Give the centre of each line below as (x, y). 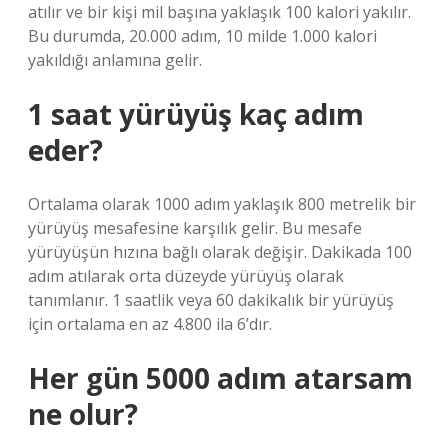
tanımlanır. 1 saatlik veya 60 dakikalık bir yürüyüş (211, 300)
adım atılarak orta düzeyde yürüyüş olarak (186, 276)
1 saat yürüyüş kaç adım (196, 114)
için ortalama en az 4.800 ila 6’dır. (150, 324)
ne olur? (83, 414)
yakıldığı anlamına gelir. (115, 60)
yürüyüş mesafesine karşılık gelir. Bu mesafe (195, 228)
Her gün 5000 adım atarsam (220, 378)
